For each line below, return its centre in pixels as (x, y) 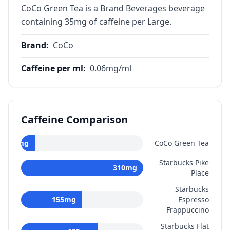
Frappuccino (188, 210)
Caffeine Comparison (74, 119)
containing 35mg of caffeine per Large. (96, 22)
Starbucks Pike (184, 162)
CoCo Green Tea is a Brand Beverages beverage (113, 8)
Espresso (194, 199)
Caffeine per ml (52, 68)
